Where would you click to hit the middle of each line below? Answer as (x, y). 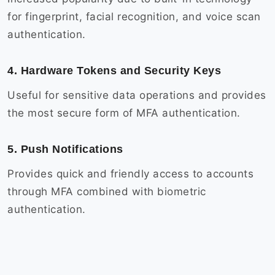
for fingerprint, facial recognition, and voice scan (134, 17)
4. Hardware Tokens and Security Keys (116, 71)
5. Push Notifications (67, 149)
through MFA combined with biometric (107, 192)
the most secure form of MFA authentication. (126, 113)
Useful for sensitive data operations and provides (137, 95)
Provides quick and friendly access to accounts (130, 174)
